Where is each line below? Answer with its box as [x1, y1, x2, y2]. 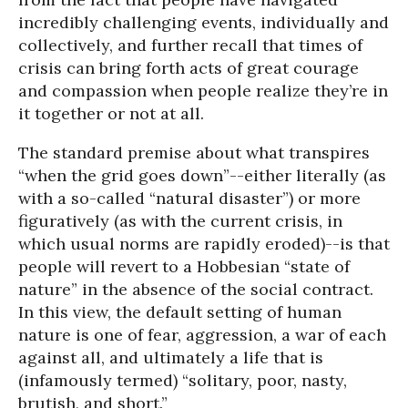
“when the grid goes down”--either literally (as [18, 165, 386, 186]
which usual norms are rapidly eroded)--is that [18, 233, 390, 254]
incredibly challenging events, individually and [18, 12, 389, 33]
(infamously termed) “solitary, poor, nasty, [18, 370, 347, 391]
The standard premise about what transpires [18, 142, 370, 163]
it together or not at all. [18, 103, 204, 124]
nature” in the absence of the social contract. [18, 279, 373, 300]
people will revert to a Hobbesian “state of [18, 256, 350, 277]
